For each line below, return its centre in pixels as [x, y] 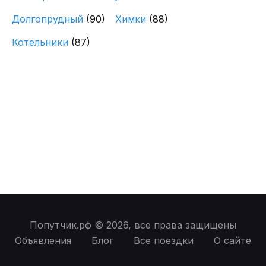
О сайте [232, 240]
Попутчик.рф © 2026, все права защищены [133, 225]
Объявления [43, 240]
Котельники [42, 42]
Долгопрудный [49, 19]
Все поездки [164, 240]
